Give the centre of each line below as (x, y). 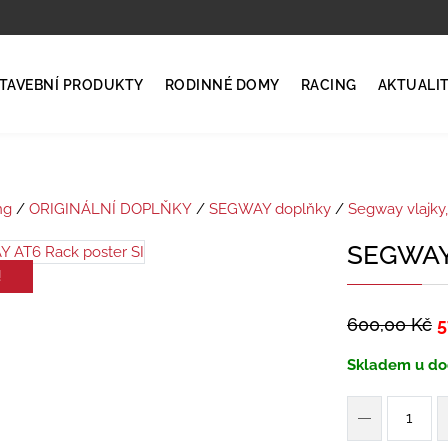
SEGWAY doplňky (269, 208)
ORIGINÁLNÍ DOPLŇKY (110, 208)
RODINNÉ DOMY (222, 85)
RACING (328, 85)
